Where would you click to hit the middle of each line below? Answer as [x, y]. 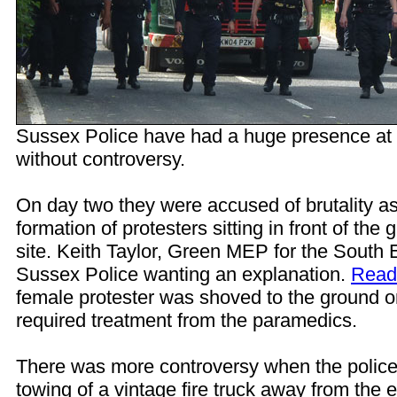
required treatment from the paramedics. [187, 320]
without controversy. [101, 159]
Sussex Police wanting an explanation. [183, 274]
